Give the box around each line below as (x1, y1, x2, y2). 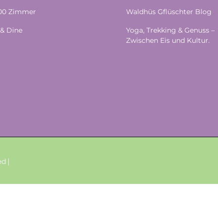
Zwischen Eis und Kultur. (126, 36, 210, 45)
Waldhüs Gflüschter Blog (126, 7, 212, 16)
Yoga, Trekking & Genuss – (126, 26, 215, 35)
